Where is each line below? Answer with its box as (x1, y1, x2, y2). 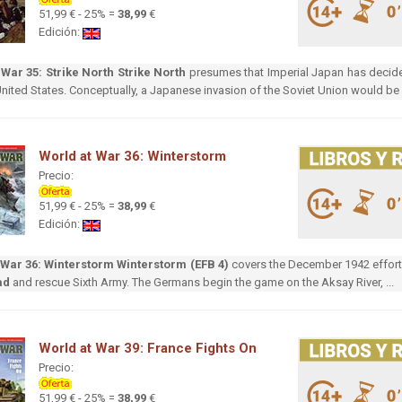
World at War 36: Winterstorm (39, 148, 226, 165)
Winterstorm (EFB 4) (117, 258, 229, 272)
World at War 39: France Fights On (39, 340, 257, 357)
